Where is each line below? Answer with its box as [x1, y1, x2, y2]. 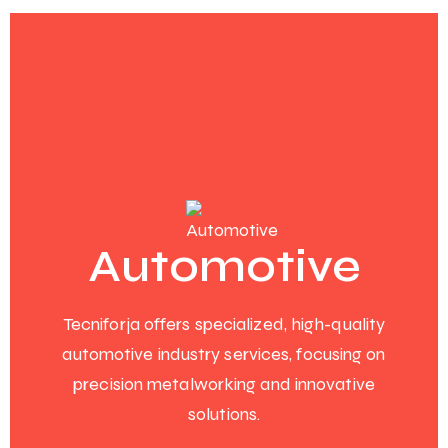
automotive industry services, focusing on [62, 342, 386, 365]
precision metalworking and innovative [73, 372, 375, 395]
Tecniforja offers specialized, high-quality [62, 312, 386, 335]
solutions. [188, 402, 260, 425]
